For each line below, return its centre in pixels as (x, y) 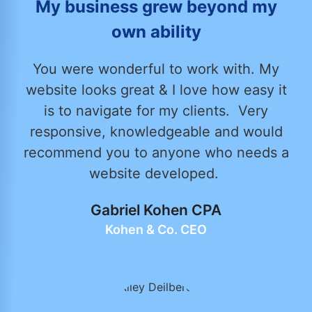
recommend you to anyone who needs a (156, 153)
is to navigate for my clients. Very (156, 111)
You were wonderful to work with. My (156, 69)
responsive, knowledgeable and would (156, 132)
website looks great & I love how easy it (156, 90)
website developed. (156, 174)
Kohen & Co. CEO (156, 229)
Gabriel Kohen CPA (156, 210)
